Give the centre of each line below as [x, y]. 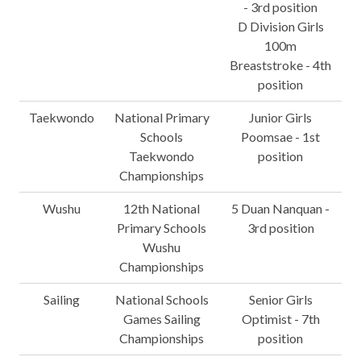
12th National [162, 208]
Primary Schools [162, 228]
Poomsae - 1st [280, 137]
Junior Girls [280, 117]
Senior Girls [280, 299]
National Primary [162, 117]
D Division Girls [280, 26]
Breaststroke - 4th [280, 65]
